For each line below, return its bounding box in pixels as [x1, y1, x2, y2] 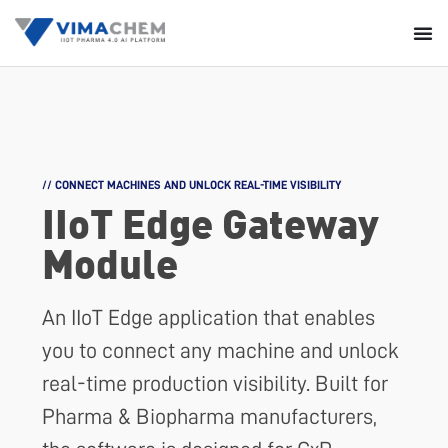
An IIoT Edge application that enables [42, 306, 375, 329]
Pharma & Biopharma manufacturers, [42, 405, 377, 428]
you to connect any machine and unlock [42, 339, 399, 362]
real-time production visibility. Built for [42, 372, 388, 395]
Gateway [222, 196, 379, 247]
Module [42, 236, 178, 287]
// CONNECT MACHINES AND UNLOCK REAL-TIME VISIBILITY [42, 178, 341, 191]
